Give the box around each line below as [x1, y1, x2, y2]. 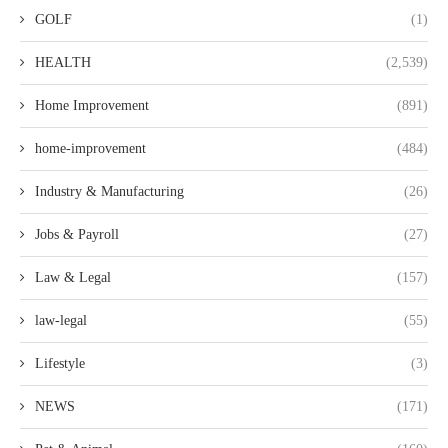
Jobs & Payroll [35, 227, 119, 242]
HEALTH [35, 55, 91, 70]
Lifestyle [35, 356, 85, 371]
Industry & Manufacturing [35, 184, 184, 199]
